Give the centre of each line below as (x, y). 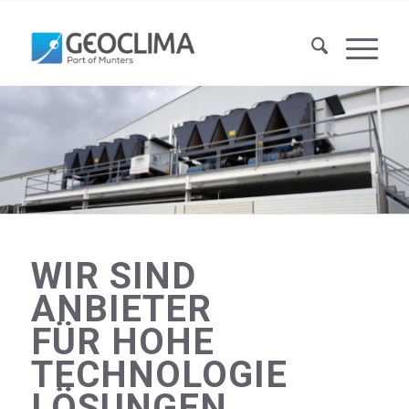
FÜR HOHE (122, 342)
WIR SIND (113, 276)
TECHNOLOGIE (159, 375)
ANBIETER (121, 309)
